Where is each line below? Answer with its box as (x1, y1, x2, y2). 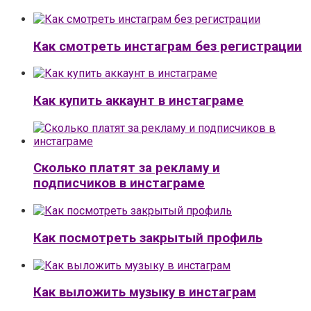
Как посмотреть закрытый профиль (33, 230, 262, 246)
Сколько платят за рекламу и (33, 160, 220, 176)
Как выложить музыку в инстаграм (33, 285, 256, 301)
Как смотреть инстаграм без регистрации (33, 38, 302, 54)
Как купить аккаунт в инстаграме (33, 93, 244, 108)
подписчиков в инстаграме (33, 176, 205, 192)
